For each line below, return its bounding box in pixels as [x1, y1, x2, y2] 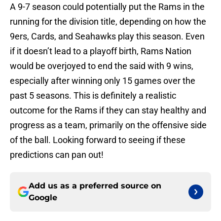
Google [29, 193, 57, 203]
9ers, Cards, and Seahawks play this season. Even [10, 31, 205, 42]
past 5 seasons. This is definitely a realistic [10, 90, 176, 101]
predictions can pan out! [10, 149, 104, 160]
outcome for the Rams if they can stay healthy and [10, 105, 206, 116]
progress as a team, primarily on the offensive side [10, 120, 207, 131]
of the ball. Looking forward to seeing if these [10, 135, 185, 146]
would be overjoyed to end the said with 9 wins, [10, 61, 193, 72]
